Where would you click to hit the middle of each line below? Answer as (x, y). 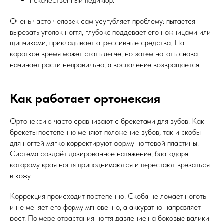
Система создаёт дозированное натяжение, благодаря (99, 154)
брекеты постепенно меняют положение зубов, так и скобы (105, 132)
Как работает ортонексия (85, 98)
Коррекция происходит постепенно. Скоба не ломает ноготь (108, 196)
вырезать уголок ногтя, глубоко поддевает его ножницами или (110, 32)
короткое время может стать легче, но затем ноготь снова (104, 54)
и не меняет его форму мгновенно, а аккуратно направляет (105, 207)
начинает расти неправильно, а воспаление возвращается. (105, 65)
